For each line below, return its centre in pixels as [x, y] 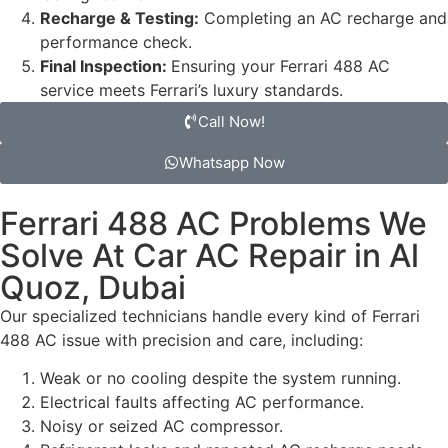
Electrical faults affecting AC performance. [202, 402]
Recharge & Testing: [119, 18]
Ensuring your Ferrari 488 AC [280, 66]
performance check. [116, 42]
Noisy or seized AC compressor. [161, 426]
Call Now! [231, 122]
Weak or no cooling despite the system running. [220, 378]
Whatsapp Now [231, 163]
